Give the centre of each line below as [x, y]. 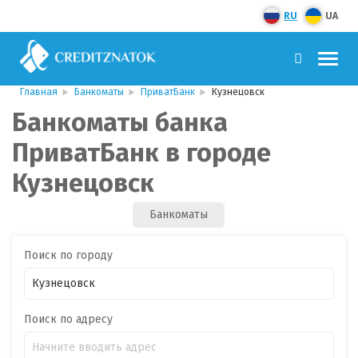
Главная [39, 92]
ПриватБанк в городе [141, 153]
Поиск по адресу [68, 319]
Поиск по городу [68, 255]
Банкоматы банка [120, 122]
